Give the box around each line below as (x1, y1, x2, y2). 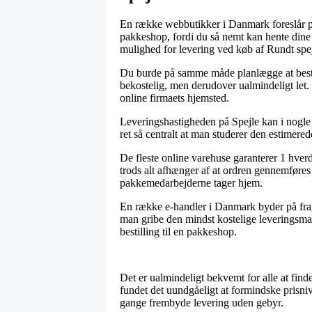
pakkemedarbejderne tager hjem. (120, 176, 263, 189)
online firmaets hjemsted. (120, 91, 229, 104)
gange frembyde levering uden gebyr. (120, 296, 283, 309)
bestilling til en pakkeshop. (120, 225, 237, 237)
